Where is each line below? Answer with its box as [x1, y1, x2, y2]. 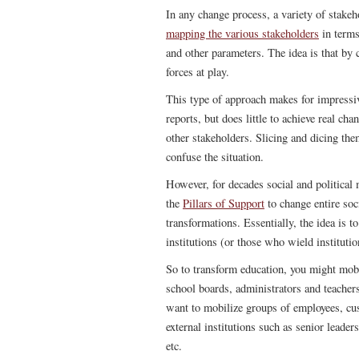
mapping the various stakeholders [166, 26, 319, 41]
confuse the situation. [166, 149, 264, 164]
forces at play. [166, 64, 229, 79]
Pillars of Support [183, 196, 264, 211]
